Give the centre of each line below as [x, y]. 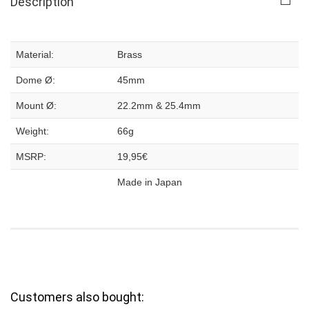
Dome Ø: [36, 80]
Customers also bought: [77, 297]
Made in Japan [150, 182]
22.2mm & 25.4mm [159, 106]
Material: [35, 54]
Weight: [32, 131]
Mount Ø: [36, 106]
